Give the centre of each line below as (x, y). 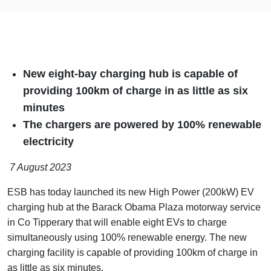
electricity (50, 142)
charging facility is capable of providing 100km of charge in (132, 253)
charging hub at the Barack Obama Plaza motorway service (134, 207)
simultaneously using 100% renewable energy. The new (127, 237)
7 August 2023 (41, 167)
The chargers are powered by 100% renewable (142, 125)
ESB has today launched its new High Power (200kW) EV (131, 192)
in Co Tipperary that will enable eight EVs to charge (117, 222)
